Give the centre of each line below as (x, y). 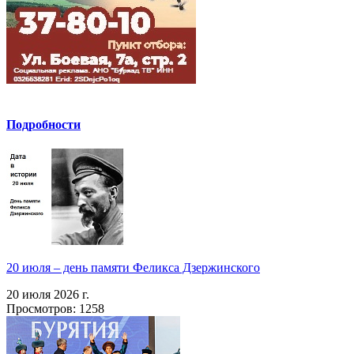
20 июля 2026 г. (48, 295)
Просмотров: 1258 (55, 309)
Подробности (43, 124)
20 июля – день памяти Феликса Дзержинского (133, 268)
